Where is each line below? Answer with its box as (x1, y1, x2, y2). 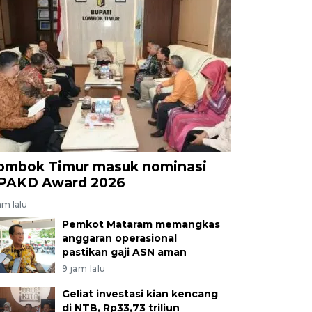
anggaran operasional (61, 231, 177, 244)
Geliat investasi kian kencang (61, 287, 218, 300)
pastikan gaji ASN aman (61, 245, 187, 258)
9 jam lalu (61, 263, 106, 274)
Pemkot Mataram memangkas (61, 217, 220, 231)
